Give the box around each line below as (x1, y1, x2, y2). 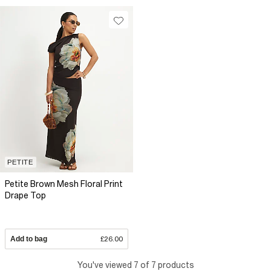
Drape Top (5, 190, 46, 200)
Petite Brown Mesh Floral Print (5, 178, 123, 189)
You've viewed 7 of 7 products (77, 260, 194, 270)
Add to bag (10, 235, 47, 243)
